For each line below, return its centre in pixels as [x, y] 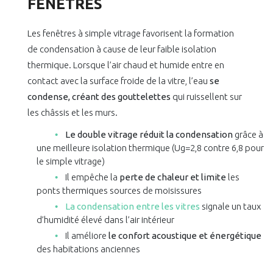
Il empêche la [92, 177]
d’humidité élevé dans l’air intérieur [105, 220]
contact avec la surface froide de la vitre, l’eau [119, 81]
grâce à [248, 135]
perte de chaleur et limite [172, 177]
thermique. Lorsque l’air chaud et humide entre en [126, 65]
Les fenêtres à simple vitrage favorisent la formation [131, 34]
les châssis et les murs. [73, 113]
